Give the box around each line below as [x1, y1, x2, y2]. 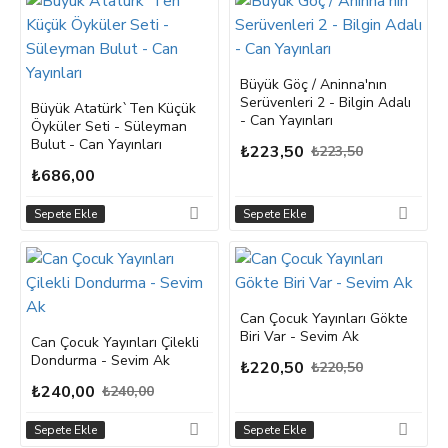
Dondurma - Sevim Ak [31, 351, 170, 370]
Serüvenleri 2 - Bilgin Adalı [239, 93, 411, 112]
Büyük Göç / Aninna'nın [239, 75, 387, 94]
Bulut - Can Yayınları [31, 135, 162, 154]
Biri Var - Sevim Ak [239, 327, 359, 346]
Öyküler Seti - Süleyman [31, 117, 187, 136]
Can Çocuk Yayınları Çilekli [31, 333, 199, 352]
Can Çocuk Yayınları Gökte [239, 309, 408, 328]
